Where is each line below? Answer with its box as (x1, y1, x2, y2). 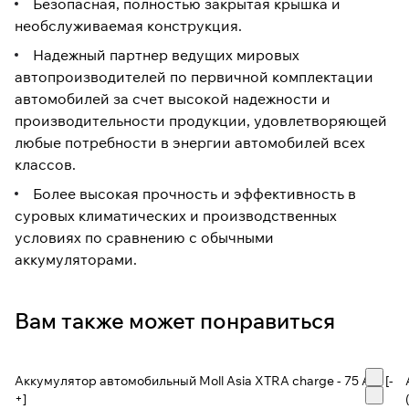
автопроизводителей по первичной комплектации (15, 68, 373, 87)
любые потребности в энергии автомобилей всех (15, 133, 365, 152)
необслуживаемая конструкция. (15, 16, 242, 36)
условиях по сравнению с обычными (15, 228, 274, 247)
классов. (15, 155, 76, 174)
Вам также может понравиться (15, 307, 335, 335)
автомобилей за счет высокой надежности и (15, 89, 330, 109)
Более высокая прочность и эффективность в (29, 184, 356, 204)
